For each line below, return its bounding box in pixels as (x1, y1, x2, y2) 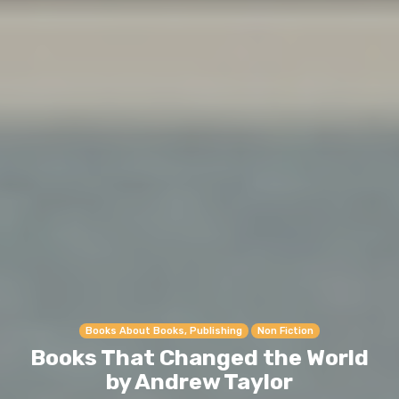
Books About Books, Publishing (85, 325, 242, 338)
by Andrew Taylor (106, 369, 293, 395)
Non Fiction (257, 325, 313, 338)
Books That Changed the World (30, 345, 369, 371)
